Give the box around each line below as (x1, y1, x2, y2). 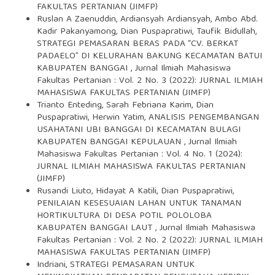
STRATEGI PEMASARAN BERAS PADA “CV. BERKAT (36, 36, 238, 53)
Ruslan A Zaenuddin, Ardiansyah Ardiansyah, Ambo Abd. (36, 12, 258, 28)
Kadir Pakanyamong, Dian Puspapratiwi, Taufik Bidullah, (36, 24, 257, 41)
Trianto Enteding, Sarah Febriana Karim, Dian (36, 98, 214, 114)
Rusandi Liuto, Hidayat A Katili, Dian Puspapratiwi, (36, 184, 234, 200)
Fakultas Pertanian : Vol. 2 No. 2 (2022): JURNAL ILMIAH (36, 233, 263, 249)
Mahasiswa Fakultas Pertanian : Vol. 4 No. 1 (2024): (36, 147, 242, 163)
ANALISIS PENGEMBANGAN (148, 110, 259, 126)
